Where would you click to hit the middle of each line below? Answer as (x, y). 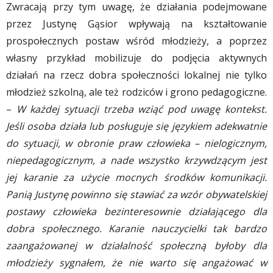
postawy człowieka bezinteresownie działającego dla (136, 212)
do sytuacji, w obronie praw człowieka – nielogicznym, (136, 144)
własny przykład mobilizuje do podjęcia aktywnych (136, 58)
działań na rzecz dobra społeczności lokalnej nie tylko (136, 75)
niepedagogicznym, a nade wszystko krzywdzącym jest (136, 161)
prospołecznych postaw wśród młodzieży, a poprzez (136, 41)
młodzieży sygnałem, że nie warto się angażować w (136, 263)
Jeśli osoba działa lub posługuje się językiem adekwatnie (136, 126)
